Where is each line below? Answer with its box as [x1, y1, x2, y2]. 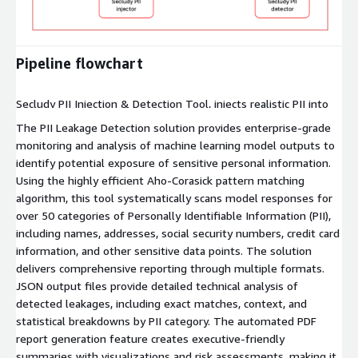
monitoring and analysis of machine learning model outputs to [16, 138, 335, 153]
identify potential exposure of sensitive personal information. [16, 156, 331, 170]
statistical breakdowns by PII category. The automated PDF [16, 314, 316, 328]
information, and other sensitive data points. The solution [16, 244, 312, 258]
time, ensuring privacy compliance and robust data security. [16, 132, 316, 146]
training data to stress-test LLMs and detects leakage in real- [16, 114, 330, 129]
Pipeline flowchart [16, 54, 143, 73]
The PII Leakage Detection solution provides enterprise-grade [16, 121, 331, 135]
